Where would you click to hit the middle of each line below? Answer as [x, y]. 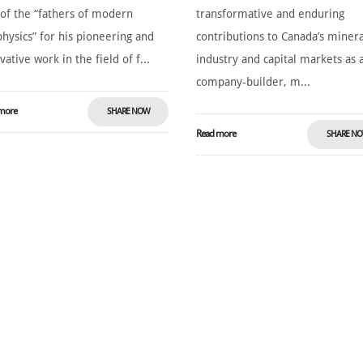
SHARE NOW [128, 111]
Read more [216, 134]
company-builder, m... [254, 82]
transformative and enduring [271, 14]
